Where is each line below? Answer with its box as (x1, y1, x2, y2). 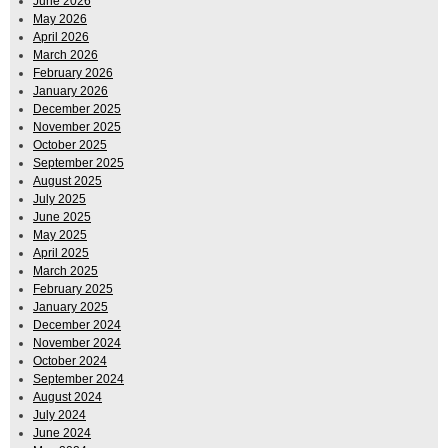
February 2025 (33, 282, 113, 297)
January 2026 (33, 84, 108, 99)
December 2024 (33, 318, 121, 333)
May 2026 (33, 12, 87, 27)
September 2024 (33, 372, 124, 387)
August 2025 (33, 174, 102, 189)
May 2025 (33, 228, 87, 243)
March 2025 (33, 264, 98, 279)
